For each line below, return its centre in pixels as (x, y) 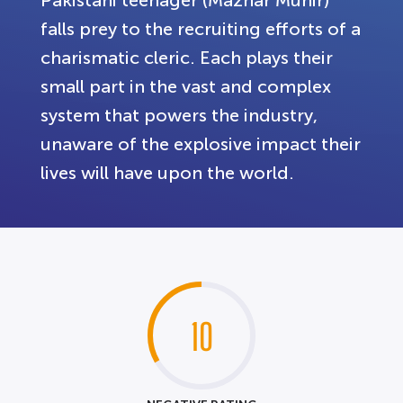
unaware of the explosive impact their (201, 143)
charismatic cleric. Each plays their (187, 57)
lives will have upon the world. (167, 172)
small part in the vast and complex (186, 86)
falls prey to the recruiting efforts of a (201, 28)
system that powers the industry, (179, 115)
